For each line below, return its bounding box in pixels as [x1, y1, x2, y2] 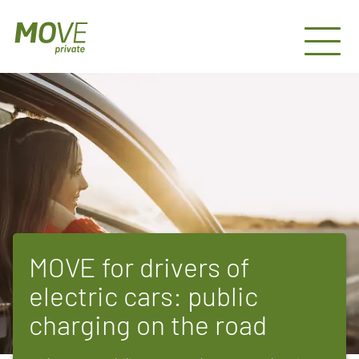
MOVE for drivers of [29, 249, 250, 283]
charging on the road [29, 307, 267, 341]
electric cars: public [29, 278, 258, 312]
